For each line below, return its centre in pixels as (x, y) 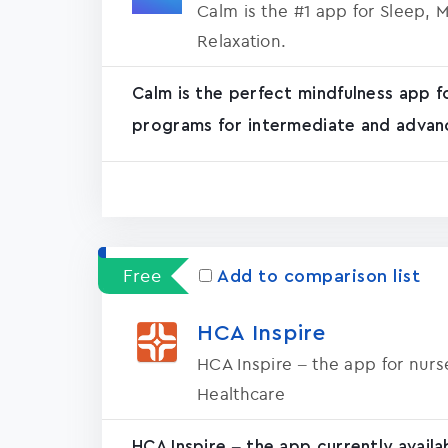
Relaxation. (242, 40)
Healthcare (241, 393)
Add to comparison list (318, 276)
